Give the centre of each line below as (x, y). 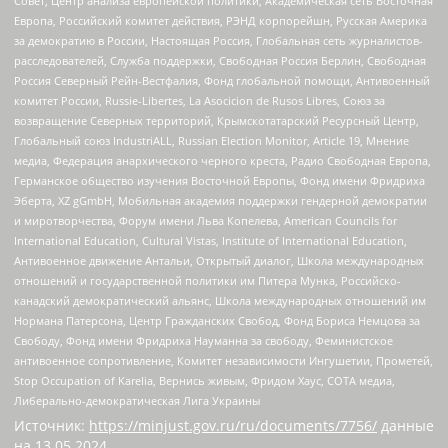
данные (405, 425)
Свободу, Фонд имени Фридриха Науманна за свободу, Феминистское (203, 341)
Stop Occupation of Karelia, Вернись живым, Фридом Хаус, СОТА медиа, (204, 381)
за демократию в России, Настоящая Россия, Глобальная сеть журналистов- (218, 41)
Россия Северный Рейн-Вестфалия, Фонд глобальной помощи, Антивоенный (222, 81)
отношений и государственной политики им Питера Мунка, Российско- (207, 281)
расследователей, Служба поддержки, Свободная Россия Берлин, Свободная (220, 61)
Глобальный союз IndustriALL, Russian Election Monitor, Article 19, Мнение (211, 141)
